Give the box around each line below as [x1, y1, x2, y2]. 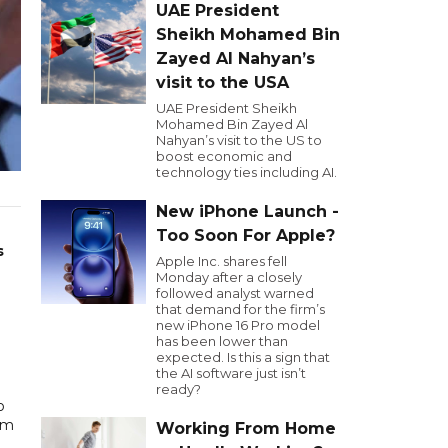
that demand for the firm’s [156, 301, 325, 317]
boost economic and [156, 148, 292, 164]
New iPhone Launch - [156, 202, 339, 221]
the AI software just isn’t [156, 365, 306, 381]
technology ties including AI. [156, 164, 337, 180]
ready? [156, 381, 201, 397]
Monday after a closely [156, 269, 302, 285]
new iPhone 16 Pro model [156, 317, 320, 333]
